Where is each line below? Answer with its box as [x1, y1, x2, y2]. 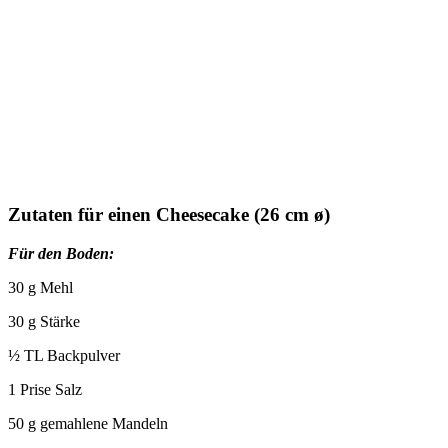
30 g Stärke [8, 312, 80, 330]
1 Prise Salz [8, 380, 82, 398]
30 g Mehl [8, 278, 73, 296]
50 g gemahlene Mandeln [8, 414, 168, 432]
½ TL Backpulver [8, 346, 120, 364]
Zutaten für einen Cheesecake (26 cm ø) [8, 204, 330, 226]
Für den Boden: [8, 244, 114, 262]
